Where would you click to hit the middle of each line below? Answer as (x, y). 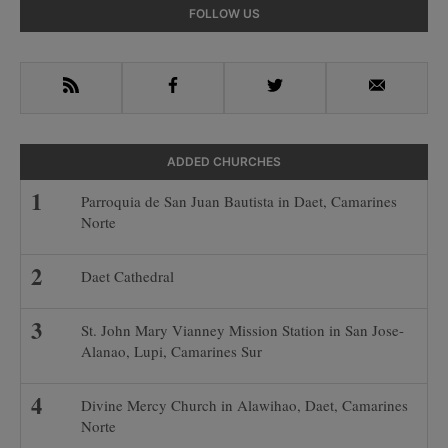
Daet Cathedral (127, 276)
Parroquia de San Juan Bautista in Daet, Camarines (239, 201)
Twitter (292, 88)
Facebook (199, 88)
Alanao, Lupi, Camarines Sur (174, 351)
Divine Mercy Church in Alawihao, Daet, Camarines (244, 405)
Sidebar (58, 40)
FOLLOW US (224, 13)
